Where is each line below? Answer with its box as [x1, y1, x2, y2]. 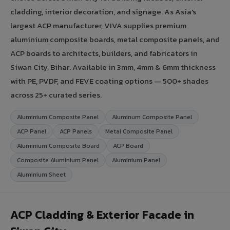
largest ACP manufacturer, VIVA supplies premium [10, 19, 186, 31]
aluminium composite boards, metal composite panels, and [10, 33, 220, 45]
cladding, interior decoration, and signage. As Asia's [10, 5, 196, 17]
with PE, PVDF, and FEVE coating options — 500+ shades [10, 74, 208, 87]
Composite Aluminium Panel [17, 155, 99, 165]
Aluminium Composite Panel [17, 112, 99, 122]
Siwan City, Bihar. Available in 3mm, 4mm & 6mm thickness [10, 61, 216, 73]
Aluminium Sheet [17, 169, 66, 179]
